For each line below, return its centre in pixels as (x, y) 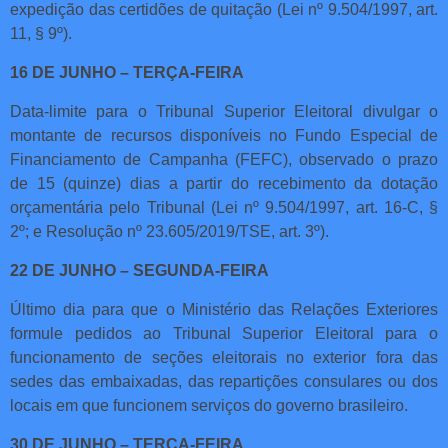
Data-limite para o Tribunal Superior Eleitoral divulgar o (224, 111)
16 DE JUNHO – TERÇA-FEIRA (127, 72)
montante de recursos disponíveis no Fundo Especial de (224, 135)
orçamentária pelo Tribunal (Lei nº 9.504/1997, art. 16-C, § (224, 207)
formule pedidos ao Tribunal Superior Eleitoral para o (224, 333)
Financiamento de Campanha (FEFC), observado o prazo (224, 159)
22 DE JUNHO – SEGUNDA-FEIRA (139, 270)
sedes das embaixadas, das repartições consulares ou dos (224, 381)
